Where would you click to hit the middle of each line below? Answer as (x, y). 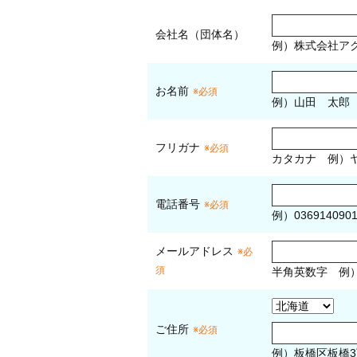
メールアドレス (194, 251)
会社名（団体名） (200, 35)
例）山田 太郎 (311, 102)
